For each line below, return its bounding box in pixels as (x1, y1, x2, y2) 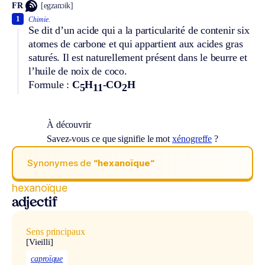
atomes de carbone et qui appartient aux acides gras (28, 37, 243, 50)
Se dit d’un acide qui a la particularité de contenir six (28, 24, 250, 36)
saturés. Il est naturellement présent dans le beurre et (28, 51, 247, 63)
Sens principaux (26, 227, 85, 237)
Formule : (28, 78, 69, 91)
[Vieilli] (26, 237, 53, 247)
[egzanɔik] (41, 1, 73, 11)
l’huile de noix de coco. (28, 64, 127, 77)
